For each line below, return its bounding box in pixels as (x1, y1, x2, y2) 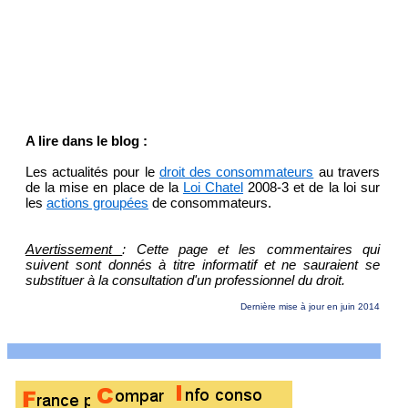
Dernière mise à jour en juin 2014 (240, 301, 380, 312)
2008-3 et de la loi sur (243, 179, 380, 196)
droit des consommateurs (158, 164, 314, 180)
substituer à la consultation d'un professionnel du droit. (25, 272, 345, 289)
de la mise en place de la (25, 179, 183, 196)
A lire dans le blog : (25, 133, 148, 149)
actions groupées (46, 195, 148, 211)
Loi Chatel (182, 179, 244, 196)
